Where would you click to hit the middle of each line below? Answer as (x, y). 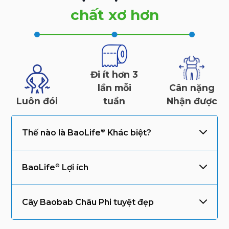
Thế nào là (45, 133)
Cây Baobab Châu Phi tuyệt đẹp (88, 202)
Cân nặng (192, 88)
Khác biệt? (129, 133)
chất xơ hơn (114, 15)
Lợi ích (74, 168)
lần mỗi (114, 88)
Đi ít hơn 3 (114, 75)
